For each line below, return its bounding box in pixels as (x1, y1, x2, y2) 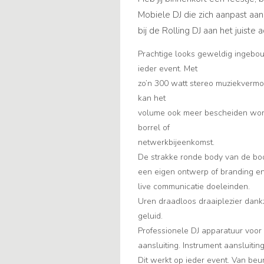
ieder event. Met (138, 63, 197, 75)
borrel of (138, 122, 170, 134)
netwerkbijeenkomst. (138, 137, 214, 148)
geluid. (138, 210, 163, 222)
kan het (138, 93, 166, 104)
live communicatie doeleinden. (138, 181, 250, 193)
